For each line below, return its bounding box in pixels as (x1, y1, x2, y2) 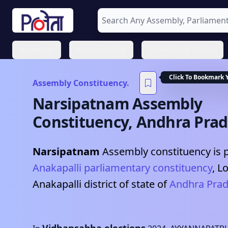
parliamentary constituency (81, 161, 212, 175)
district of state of (81, 177, 167, 191)
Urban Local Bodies (150, 45, 215, 54)
